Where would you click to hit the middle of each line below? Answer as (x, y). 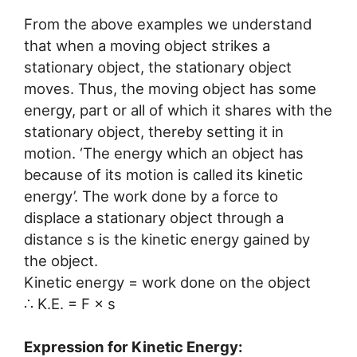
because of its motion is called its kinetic (163, 174)
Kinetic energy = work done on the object (167, 282)
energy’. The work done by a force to (151, 196)
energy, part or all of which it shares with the (178, 110)
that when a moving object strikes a (147, 45)
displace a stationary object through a (154, 217)
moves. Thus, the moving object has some (170, 88)
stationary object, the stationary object (158, 67)
